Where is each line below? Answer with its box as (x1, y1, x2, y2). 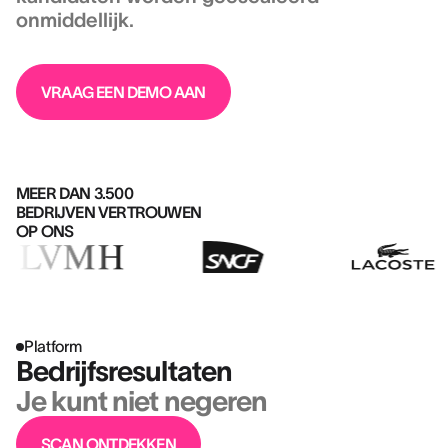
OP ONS (16, 222, 74, 240)
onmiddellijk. (16, 9, 134, 31)
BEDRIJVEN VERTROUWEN (16, 203, 201, 221)
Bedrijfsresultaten (16, 355, 232, 387)
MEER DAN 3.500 (16, 184, 133, 202)
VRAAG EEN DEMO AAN (41, 82, 206, 101)
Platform (24, 337, 82, 355)
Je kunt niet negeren (16, 385, 267, 417)
